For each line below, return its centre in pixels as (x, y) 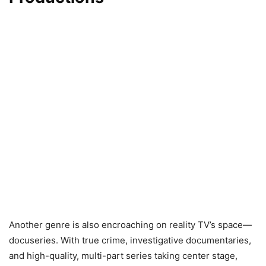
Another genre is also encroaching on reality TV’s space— (130, 225)
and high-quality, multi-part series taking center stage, (123, 256)
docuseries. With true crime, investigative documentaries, (130, 240)
